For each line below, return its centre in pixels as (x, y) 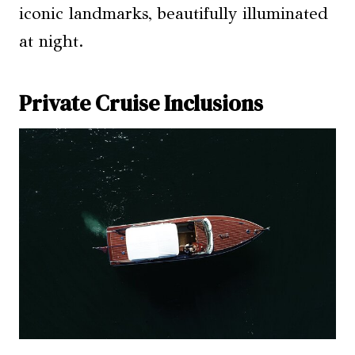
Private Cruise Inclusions (141, 103)
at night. (52, 41)
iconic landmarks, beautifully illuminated (174, 13)
